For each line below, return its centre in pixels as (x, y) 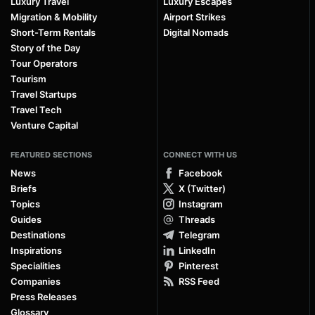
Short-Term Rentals (53, 33)
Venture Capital (44, 126)
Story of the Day (45, 48)
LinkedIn (197, 251)
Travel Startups (44, 95)
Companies (36, 282)
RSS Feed (199, 282)
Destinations (38, 235)
